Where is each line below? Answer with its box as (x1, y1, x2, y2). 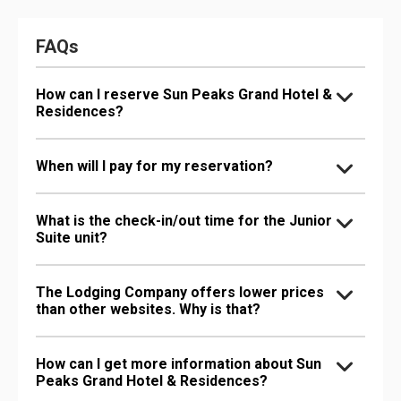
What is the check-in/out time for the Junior (36, 211, 332, 229)
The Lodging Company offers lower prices (36, 283, 324, 301)
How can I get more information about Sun (36, 354, 321, 372)
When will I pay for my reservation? (36, 157, 273, 175)
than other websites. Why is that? (36, 300, 260, 318)
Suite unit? (36, 228, 107, 246)
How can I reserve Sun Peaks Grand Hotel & (36, 85, 332, 103)
